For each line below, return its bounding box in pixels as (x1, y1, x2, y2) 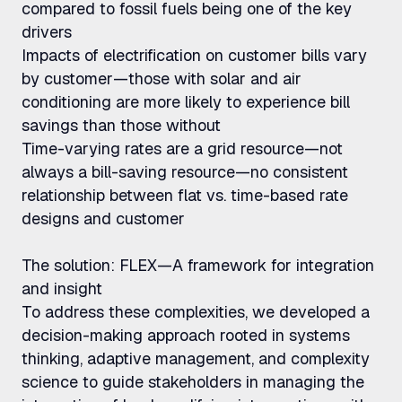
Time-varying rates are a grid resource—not (22, 138, 343, 159)
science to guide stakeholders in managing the (22, 371, 364, 392)
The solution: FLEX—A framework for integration (22, 255, 374, 275)
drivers (22, 22, 72, 42)
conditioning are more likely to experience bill (22, 92, 350, 112)
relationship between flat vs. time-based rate (22, 185, 348, 205)
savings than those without (22, 115, 221, 135)
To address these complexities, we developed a (22, 301, 370, 322)
